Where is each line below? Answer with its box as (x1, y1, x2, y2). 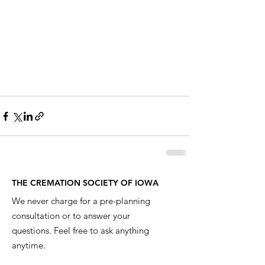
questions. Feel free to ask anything (12, 225, 149, 237)
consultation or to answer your (12, 210, 130, 222)
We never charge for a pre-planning (12, 195, 150, 207)
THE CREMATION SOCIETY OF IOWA (12, 177, 159, 189)
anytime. (12, 240, 46, 251)
